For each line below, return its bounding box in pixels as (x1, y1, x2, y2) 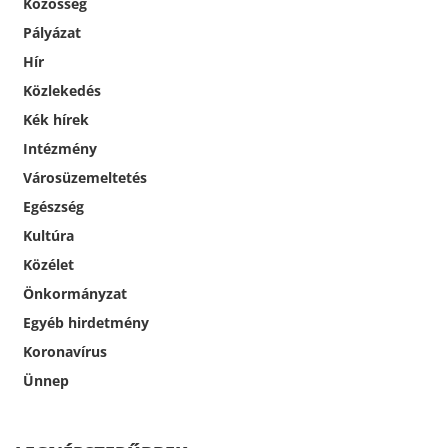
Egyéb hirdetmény (23, 313, 149, 333)
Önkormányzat (23, 284, 127, 304)
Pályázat (23, 23, 81, 43)
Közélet (23, 255, 74, 275)
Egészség (23, 197, 84, 217)
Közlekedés (23, 81, 101, 101)
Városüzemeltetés (23, 168, 147, 188)
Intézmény (23, 139, 97, 159)
